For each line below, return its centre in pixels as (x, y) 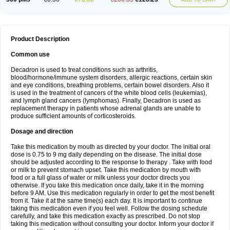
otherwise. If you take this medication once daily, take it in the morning (107, 185)
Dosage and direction (42, 131)
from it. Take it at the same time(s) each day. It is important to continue (107, 201)
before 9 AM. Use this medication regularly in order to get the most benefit (112, 193)
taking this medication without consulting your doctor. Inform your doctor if (112, 224)
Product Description (40, 39)
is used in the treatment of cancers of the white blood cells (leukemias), (109, 93)
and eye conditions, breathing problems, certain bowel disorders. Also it (110, 85)
